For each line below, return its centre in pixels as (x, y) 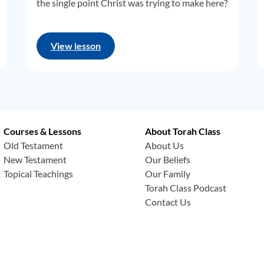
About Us (165, 145)
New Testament (35, 159)
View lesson (76, 46)
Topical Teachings (39, 174)
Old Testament (34, 145)
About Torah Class (183, 131)
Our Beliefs (168, 159)
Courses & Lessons (43, 131)
